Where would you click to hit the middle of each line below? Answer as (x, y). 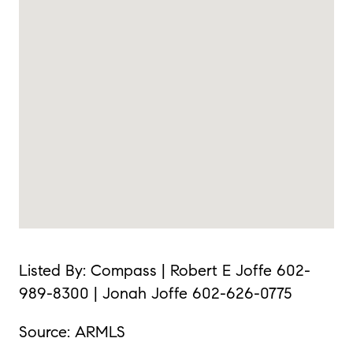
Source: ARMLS (72, 331)
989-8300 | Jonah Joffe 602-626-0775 (155, 294)
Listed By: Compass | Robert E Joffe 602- (164, 271)
